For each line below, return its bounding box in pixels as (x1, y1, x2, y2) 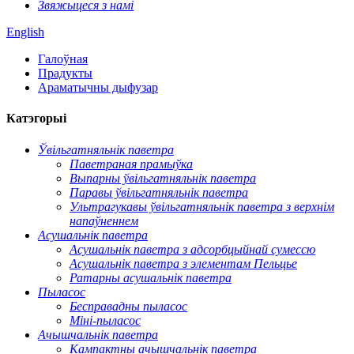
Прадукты (38, 66, 92, 80)
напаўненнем (70, 213, 138, 228)
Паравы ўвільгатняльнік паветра (70, 185, 248, 199)
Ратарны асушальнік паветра (70, 270, 232, 284)
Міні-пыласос (70, 313, 141, 327)
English (6, 25, 44, 39)
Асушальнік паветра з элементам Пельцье (70, 256, 297, 270)
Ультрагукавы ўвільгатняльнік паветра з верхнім (70, 199, 334, 213)
